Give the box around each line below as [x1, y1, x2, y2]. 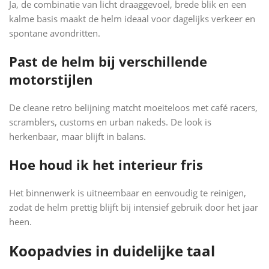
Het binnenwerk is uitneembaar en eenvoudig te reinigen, [9, 186, 246, 199]
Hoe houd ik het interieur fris [9, 155, 203, 174]
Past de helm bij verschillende [9, 52, 207, 70]
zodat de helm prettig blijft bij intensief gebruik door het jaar [9, 201, 258, 213]
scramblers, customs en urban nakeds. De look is [9, 115, 211, 128]
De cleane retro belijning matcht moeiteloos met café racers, [9, 101, 258, 113]
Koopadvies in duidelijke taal [9, 240, 215, 261]
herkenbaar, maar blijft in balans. [9, 130, 146, 142]
